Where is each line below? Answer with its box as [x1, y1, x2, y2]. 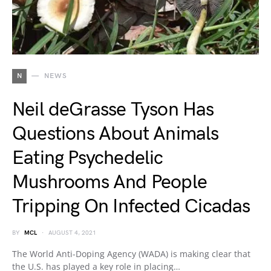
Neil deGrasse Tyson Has [12, 98, 214, 122]
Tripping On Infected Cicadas [12, 195, 250, 218]
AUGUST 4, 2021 [48, 229, 96, 237]
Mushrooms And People [12, 171, 207, 194]
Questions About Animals [12, 122, 219, 146]
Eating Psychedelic [12, 146, 163, 170]
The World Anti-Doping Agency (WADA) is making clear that [12, 248, 250, 260]
